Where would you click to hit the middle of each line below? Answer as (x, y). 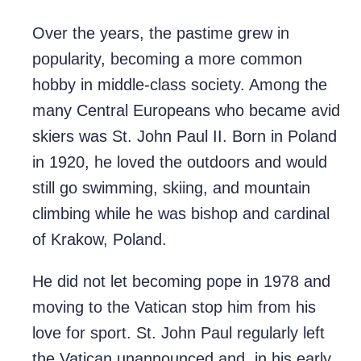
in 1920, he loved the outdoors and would (180, 162)
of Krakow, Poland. (100, 240)
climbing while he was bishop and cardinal (181, 214)
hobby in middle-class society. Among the (180, 85)
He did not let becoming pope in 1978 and (181, 282)
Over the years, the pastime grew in (161, 33)
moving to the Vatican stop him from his (174, 307)
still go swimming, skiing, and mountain (171, 188)
